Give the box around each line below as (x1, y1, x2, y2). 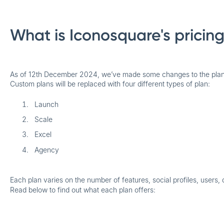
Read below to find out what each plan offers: (9, 185, 155, 194)
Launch (34, 100, 58, 109)
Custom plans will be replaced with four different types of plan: (9, 79, 210, 88)
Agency (34, 145, 59, 154)
